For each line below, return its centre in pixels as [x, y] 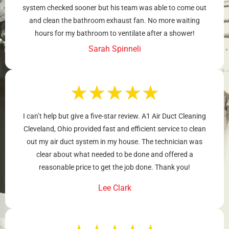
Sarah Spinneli [114, 49]
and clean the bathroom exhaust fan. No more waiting [114, 21]
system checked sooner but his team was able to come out [114, 8]
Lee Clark [114, 188]
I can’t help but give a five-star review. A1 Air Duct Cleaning [114, 116]
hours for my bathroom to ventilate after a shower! [114, 33]
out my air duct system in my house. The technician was [114, 142]
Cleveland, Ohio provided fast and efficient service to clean [114, 129]
